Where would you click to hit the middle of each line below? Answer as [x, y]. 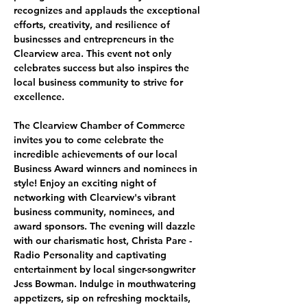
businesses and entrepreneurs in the [95, 39]
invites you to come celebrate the [90, 140]
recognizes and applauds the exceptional [108, 10]
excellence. [39, 97]
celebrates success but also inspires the [103, 68]
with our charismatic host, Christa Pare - [104, 241]
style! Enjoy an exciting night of [86, 183]
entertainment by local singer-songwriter [106, 269]
